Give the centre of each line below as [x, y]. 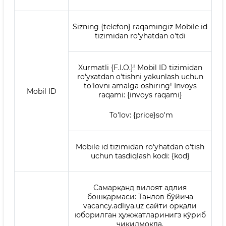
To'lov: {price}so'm [140, 115]
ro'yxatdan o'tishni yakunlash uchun [140, 77]
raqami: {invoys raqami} [140, 95]
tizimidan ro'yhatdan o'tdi [140, 36]
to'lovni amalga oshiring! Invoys [140, 86]
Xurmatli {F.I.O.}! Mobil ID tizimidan [140, 68]
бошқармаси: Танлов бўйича [140, 197]
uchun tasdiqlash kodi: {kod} [140, 156]
